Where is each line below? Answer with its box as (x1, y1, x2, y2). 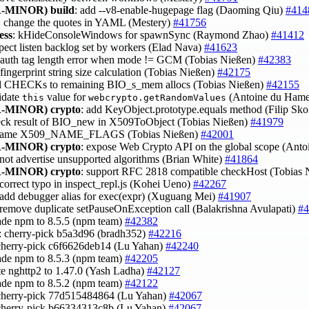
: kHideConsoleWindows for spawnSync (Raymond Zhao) (12, 29, 271, 41)
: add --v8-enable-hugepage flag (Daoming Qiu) (74, 4, 286, 17)
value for (44, 91, 88, 103)
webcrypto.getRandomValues (88, 92, 226, 103)
